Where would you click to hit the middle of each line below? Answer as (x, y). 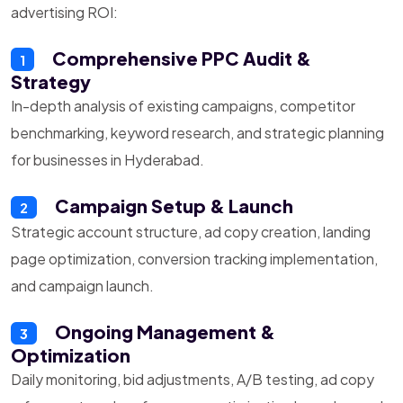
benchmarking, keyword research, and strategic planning (197, 132)
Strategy (51, 81)
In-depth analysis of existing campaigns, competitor (183, 105)
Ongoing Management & (163, 332)
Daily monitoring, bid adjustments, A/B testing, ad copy (193, 380)
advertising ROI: (64, 12)
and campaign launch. (82, 286)
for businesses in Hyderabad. (107, 159)
